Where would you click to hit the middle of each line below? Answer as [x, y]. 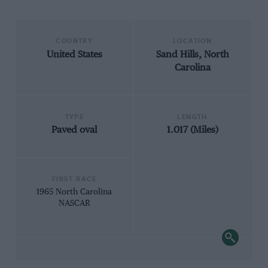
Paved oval [74, 130]
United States [74, 54]
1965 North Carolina [74, 192]
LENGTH [192, 117]
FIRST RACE [74, 179]
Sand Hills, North [192, 54]
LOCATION [193, 41]
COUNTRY [74, 41]
